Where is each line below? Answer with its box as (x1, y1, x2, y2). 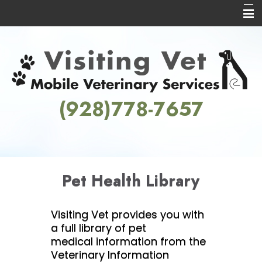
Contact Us (9, 126, 50, 137)
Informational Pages (9, 102, 86, 113)
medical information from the (50, 234, 206, 249)
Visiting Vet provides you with (50, 207, 204, 222)
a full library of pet (50, 220, 146, 235)
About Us (9, 56, 43, 67)
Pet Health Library (62, 169, 200, 192)
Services (9, 79, 42, 90)
